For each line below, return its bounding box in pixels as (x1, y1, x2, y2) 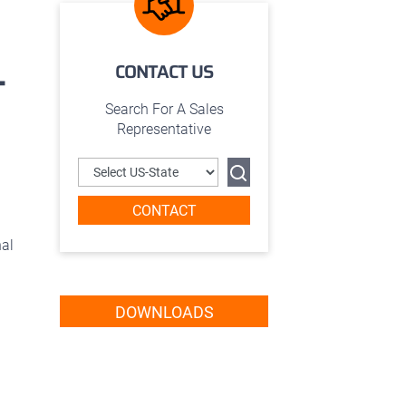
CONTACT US (115, 57, 213, 86)
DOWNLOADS (114, 303, 214, 322)
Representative (117, 121, 211, 138)
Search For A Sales (104, 101, 224, 118)
